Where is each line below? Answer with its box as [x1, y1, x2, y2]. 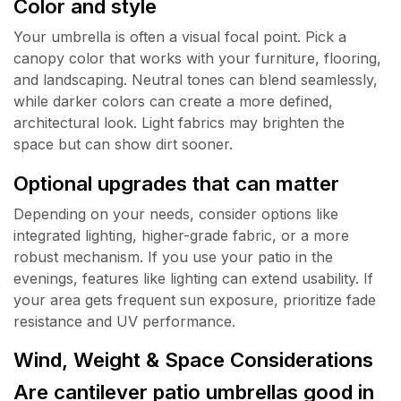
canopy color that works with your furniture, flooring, [13, 49, 381, 68]
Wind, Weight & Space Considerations [13, 347, 373, 372]
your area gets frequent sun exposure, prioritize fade [13, 290, 376, 309]
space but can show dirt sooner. [13, 135, 233, 154]
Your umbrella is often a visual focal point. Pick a [13, 28, 346, 47]
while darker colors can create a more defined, [13, 92, 333, 111]
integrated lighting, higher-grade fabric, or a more [13, 226, 349, 244]
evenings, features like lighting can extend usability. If [13, 269, 373, 287]
